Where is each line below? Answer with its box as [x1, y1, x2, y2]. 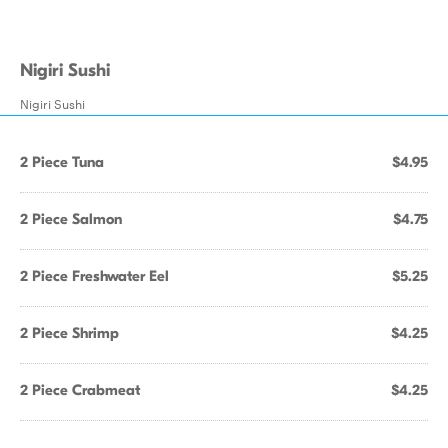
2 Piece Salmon [20, 210, 122, 228]
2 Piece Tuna [20, 153, 104, 171]
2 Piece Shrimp [20, 324, 119, 342]
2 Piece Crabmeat [20, 381, 140, 399]
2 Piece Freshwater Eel [20, 267, 169, 285]
